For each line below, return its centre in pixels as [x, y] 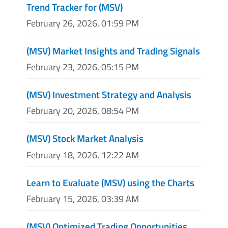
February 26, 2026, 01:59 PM [83, 23]
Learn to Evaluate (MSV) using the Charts [110, 182]
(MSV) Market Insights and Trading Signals [113, 51]
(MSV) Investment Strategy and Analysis [109, 95]
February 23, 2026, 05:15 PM [83, 67]
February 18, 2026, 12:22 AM [83, 155]
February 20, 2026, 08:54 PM [83, 111]
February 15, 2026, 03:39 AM [83, 198]
